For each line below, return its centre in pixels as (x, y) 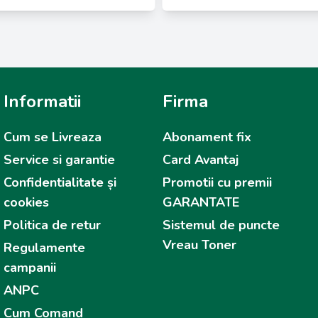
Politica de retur (53, 225)
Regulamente (45, 248)
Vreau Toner (199, 245)
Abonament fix (207, 137)
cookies (27, 202)
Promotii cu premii (217, 182)
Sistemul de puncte (221, 225)
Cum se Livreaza (53, 137)
